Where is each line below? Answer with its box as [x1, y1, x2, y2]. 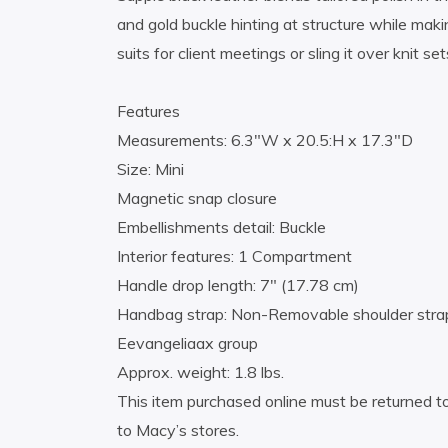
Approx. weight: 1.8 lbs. [117, 362, 284, 383]
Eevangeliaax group [117, 333, 258, 354]
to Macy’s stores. [117, 420, 239, 441]
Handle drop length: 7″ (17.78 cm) [117, 275, 359, 296]
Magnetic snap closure [117, 188, 277, 209]
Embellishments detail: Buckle [117, 217, 326, 238]
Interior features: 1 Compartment [117, 246, 352, 267]
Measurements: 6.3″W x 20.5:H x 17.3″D [117, 130, 413, 151]
